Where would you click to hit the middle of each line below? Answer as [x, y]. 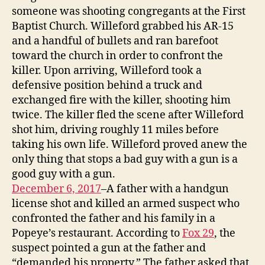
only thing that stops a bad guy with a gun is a [125, 159]
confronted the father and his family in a [114, 218]
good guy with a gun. [64, 174]
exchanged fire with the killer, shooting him [121, 100]
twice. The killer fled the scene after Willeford [128, 115]
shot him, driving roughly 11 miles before [115, 130]
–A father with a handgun [165, 189]
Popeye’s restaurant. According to [97, 233]
